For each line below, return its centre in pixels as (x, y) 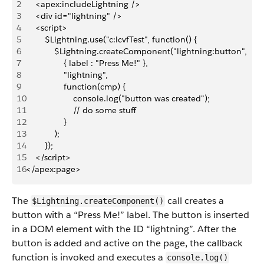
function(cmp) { (76, 87)
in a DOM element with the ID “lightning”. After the (124, 229)
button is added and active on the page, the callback (127, 243)
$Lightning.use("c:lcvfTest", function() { (111, 39)
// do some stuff (81, 110)
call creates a (194, 201)
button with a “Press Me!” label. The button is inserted (131, 215)
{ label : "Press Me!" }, (87, 63)
